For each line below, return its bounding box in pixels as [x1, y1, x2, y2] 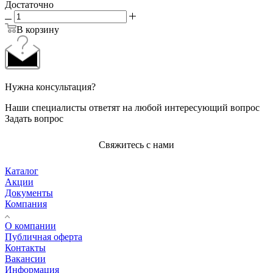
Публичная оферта [5, 231, 82, 242]
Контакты [5, 242, 46, 253]
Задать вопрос [5, 113, 63, 124]
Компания [5, 198, 47, 209]
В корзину [16, 24, 59, 35]
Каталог [5, 165, 38, 176]
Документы [5, 187, 53, 198]
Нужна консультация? [5, 81, 96, 92]
